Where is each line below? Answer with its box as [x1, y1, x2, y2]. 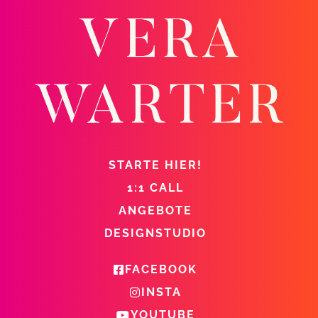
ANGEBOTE [119, 203, 192, 217]
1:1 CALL [127, 180, 184, 194]
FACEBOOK [125, 262, 197, 276]
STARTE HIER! [109, 158, 202, 172]
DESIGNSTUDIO [104, 226, 207, 240]
